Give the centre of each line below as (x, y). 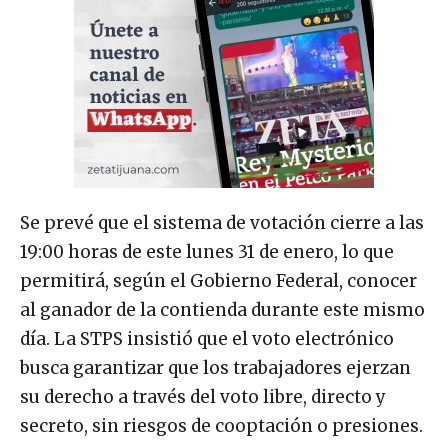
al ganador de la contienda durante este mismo (222, 309)
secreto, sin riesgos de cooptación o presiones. (221, 425)
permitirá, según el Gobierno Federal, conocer (218, 280)
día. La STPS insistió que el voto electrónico (207, 338)
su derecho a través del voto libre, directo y (203, 396)
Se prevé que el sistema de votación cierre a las (222, 222)
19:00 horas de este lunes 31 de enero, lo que (207, 251)
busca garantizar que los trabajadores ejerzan (215, 367)
